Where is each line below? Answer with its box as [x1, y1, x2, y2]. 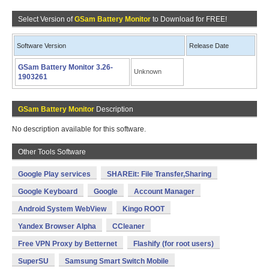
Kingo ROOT [122, 205, 165, 213]
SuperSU [18, 257, 49, 265]
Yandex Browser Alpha [18, 222, 96, 231]
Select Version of [18, 15, 74, 23]
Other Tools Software [18, 148, 86, 156]
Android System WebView [18, 205, 106, 213]
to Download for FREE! [151, 15, 227, 23]
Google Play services [18, 170, 91, 178]
